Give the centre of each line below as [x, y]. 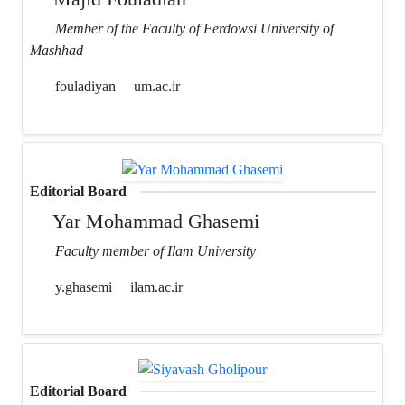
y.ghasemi [82, 287]
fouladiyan [84, 87]
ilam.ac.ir [156, 287]
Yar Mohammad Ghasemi [154, 221]
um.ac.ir [157, 87]
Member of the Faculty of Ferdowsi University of [194, 29]
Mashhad [57, 51]
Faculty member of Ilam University [155, 250]
